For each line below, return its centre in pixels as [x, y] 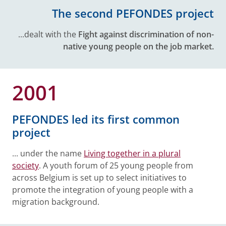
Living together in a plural [132, 153]
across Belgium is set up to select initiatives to [99, 178]
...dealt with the [48, 34]
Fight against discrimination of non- [146, 34]
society [25, 165]
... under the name [48, 153]
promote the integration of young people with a [103, 190]
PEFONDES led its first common [96, 119]
